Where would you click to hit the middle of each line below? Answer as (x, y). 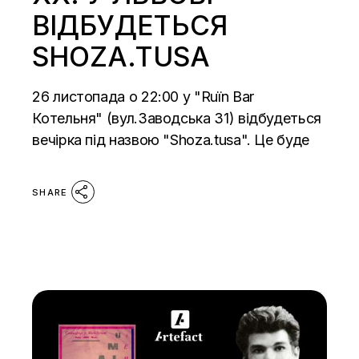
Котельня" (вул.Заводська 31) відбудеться (177, 118)
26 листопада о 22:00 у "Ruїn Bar (143, 96)
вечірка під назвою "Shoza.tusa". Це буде (171, 139)
